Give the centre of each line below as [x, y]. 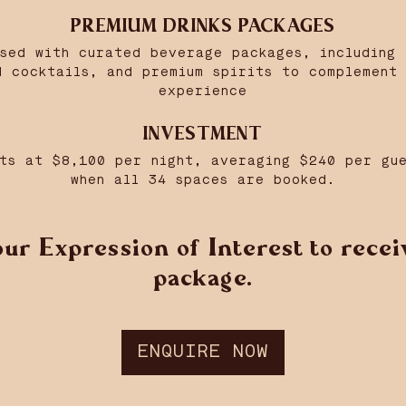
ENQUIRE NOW [203, 352]
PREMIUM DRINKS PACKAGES [203, 26]
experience [203, 91]
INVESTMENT [203, 134]
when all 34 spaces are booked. [203, 180]
